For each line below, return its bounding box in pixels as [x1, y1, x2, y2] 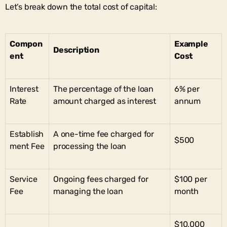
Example [174, 39, 208, 49]
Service [10, 174, 37, 184]
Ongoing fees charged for [53, 174, 148, 184]
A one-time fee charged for [53, 129, 154, 139]
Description [53, 45, 99, 55]
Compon [10, 39, 43, 49]
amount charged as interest [53, 96, 156, 106]
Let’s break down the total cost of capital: [5, 2, 157, 12]
